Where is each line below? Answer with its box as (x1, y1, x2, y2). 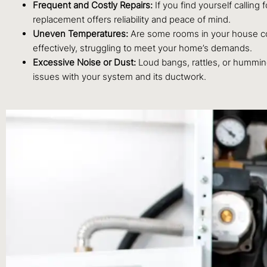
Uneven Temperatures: (33, 28, 128, 40)
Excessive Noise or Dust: (33, 57, 136, 69)
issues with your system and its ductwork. (33, 71, 206, 83)
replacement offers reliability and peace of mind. (33, 14, 231, 26)
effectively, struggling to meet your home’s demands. (33, 42, 252, 54)
